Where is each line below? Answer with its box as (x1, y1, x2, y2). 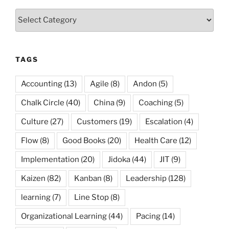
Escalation (145, 117, 182, 127)
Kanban (74, 174, 102, 184)
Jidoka (108, 155, 130, 165)
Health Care (134, 136, 177, 146)
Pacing (136, 212, 161, 221)
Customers (77, 117, 118, 127)
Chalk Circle (21, 98, 64, 108)
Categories (15, 9, 57, 19)
